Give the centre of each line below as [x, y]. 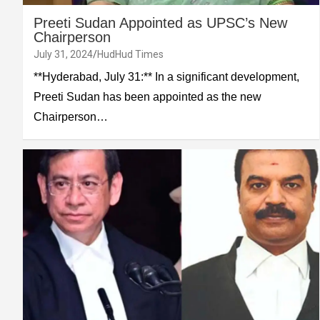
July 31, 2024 [63, 54]
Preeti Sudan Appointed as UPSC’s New [160, 22]
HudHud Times [130, 54]
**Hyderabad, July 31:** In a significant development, [166, 76]
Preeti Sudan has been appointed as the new [147, 96]
